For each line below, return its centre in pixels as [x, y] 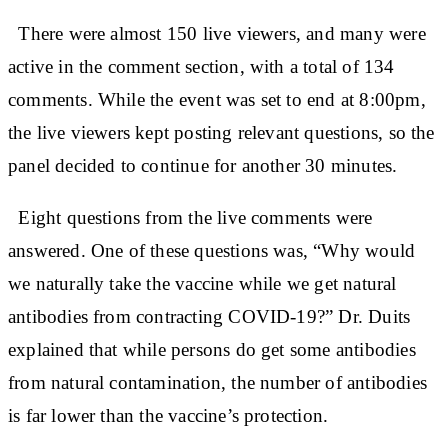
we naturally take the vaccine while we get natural [202, 283]
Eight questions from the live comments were [190, 217]
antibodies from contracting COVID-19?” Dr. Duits [209, 316]
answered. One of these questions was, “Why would [212, 250]
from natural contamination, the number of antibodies [217, 382]
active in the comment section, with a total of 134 [201, 66]
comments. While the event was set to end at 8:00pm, [217, 99]
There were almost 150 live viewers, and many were [217, 33]
